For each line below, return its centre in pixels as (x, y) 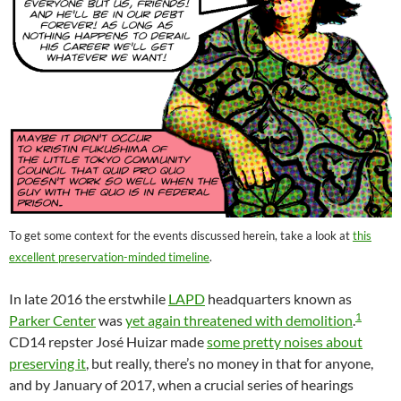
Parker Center (52, 320)
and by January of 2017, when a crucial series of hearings (181, 385)
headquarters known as (278, 299)
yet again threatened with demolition (239, 320)
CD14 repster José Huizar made (108, 342)
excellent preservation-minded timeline (109, 257)
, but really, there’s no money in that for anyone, (230, 363)
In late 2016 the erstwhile (89, 299)
